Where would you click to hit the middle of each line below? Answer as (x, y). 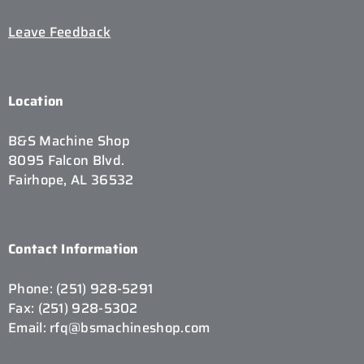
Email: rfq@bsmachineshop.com (109, 328)
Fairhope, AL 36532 (71, 180)
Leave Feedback (60, 32)
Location (36, 101)
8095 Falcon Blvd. (67, 160)
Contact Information (74, 249)
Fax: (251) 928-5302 (73, 308)
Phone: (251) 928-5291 (81, 289)
